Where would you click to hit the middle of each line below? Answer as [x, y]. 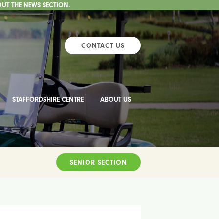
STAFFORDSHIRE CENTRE [48, 99]
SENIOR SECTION [99, 162]
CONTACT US [103, 45]
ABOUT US [115, 99]
